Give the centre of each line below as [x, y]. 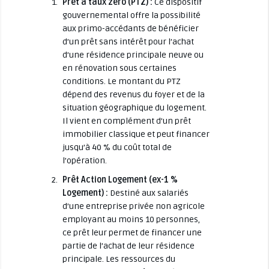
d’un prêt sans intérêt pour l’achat [128, 41]
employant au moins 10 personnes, [131, 219]
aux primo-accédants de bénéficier [130, 28]
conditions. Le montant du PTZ [121, 81]
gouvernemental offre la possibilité [131, 15]
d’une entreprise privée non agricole [133, 206]
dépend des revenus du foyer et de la [133, 94]
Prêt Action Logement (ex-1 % [120, 180]
